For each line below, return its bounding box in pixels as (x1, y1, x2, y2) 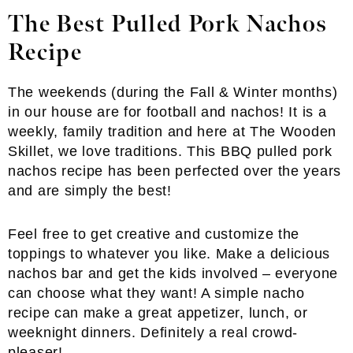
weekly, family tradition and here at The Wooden (8, 124, 336, 139)
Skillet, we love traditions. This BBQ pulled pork (8, 143, 333, 159)
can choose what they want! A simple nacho (8, 285, 305, 301)
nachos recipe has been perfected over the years (8, 163, 341, 179)
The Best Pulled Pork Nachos (8, 10, 328, 39)
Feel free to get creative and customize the (8, 226, 300, 242)
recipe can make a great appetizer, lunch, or (8, 305, 308, 321)
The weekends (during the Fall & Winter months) (8, 84, 338, 100)
